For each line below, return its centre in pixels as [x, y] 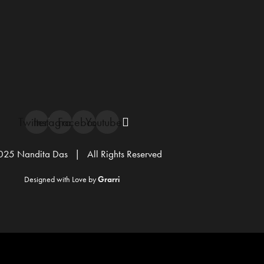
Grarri [109, 179]
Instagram [57, 122]
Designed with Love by [61, 179]
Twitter [33, 122]
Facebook [80, 122]
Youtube [104, 122]
